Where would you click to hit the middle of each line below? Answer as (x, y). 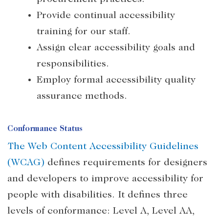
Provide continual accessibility (106, 16)
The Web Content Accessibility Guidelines (103, 147)
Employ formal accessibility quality (116, 80)
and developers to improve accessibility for (105, 179)
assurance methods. (82, 96)
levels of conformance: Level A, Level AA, (101, 211)
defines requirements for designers (126, 163)
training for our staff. (84, 32)
